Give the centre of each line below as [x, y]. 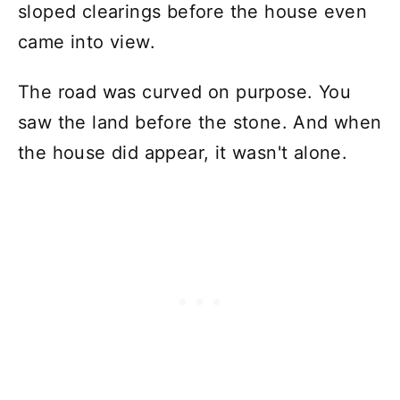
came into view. [87, 42]
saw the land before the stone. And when [200, 122]
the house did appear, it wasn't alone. [183, 152]
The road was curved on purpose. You [184, 92]
